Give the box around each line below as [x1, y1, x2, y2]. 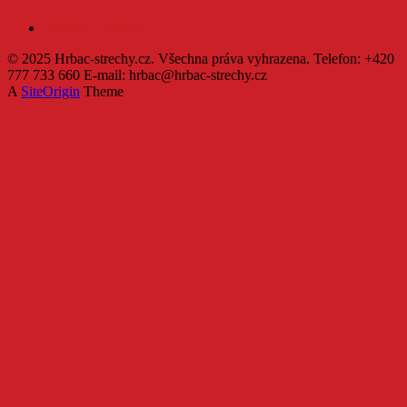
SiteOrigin [21, 83, 80, 99]
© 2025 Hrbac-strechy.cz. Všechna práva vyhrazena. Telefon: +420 [7, 50, 394, 66]
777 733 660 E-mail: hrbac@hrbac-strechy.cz [7, 66, 267, 83]
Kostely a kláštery [44, 19, 146, 35]
